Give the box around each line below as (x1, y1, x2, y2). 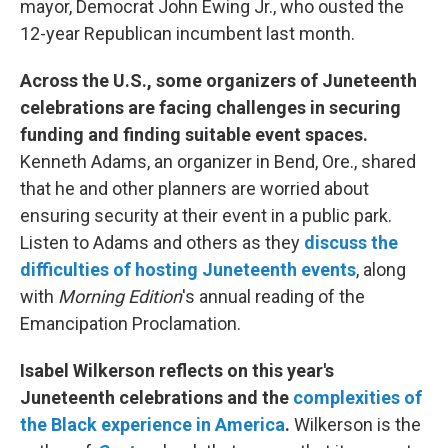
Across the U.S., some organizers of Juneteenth (20, 70, 417, 91)
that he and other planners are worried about (20, 178, 369, 199)
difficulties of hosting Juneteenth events (20, 259, 356, 280)
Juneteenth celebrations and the (20, 387, 293, 408)
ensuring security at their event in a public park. (20, 205, 392, 226)
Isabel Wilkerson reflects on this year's (20, 360, 334, 381)
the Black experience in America (20, 414, 285, 435)
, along (356, 259, 406, 280)
